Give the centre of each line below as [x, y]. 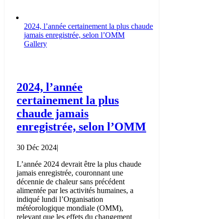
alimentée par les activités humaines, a [75, 191]
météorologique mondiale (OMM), [70, 208]
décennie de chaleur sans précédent [71, 182]
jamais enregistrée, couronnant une [70, 173]
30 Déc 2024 [37, 148]
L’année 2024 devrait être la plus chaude [79, 164]
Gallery [35, 44]
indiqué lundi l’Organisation [60, 199]
